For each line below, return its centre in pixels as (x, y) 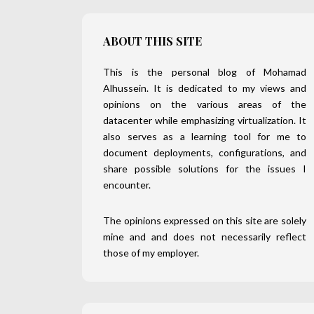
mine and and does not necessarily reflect (205, 237)
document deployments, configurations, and (205, 153)
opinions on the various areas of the (205, 104)
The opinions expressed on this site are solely (205, 221)
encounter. (127, 185)
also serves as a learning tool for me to (205, 137)
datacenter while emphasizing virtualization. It (205, 121)
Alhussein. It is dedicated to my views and (205, 88)
